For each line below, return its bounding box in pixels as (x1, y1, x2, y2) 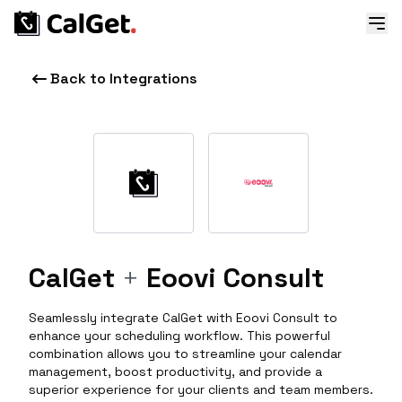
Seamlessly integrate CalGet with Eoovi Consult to (29, 310, 337, 326)
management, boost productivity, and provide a (29, 363, 322, 380)
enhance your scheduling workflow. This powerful (29, 328, 330, 344)
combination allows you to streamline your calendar (29, 345, 342, 362)
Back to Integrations (50, 69, 197, 88)
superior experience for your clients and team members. (29, 381, 373, 398)
